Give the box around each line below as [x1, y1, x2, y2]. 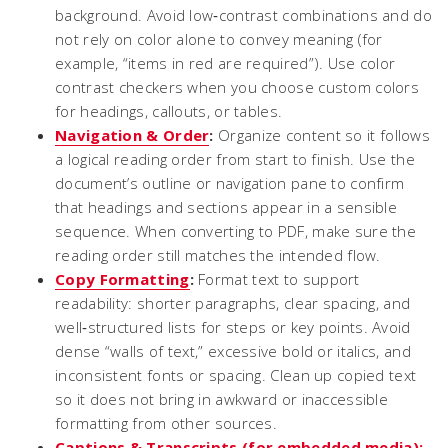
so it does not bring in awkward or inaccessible [55, 389, 389, 409]
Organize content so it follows [213, 125, 431, 145]
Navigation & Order [55, 125, 210, 145]
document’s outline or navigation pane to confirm [55, 173, 405, 193]
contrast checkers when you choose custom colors [55, 77, 420, 97]
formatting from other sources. [55, 413, 278, 433]
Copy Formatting [55, 269, 190, 289]
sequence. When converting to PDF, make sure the [55, 221, 417, 241]
